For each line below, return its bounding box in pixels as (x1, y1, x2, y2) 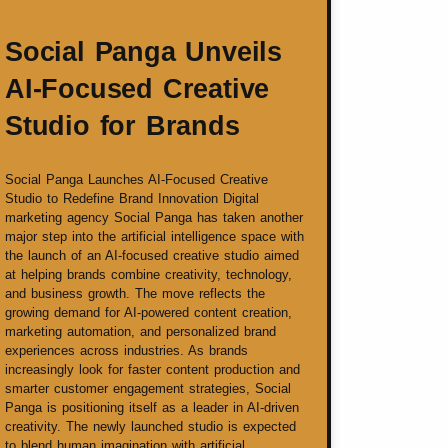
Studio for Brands (5, 110, 240, 141)
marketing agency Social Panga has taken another (5, 209, 303, 225)
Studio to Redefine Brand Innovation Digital (5, 190, 259, 206)
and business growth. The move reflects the (5, 285, 265, 301)
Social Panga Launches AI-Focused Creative (5, 171, 268, 187)
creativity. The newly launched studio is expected (5, 418, 296, 434)
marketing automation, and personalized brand (5, 323, 276, 339)
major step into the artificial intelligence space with (5, 228, 304, 244)
